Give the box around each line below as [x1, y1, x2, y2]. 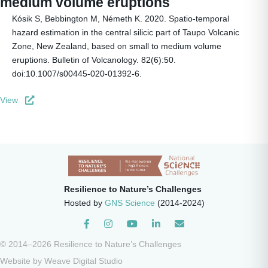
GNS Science [104, 198, 155, 208]
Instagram [104, 221, 142, 231]
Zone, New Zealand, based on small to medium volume [12, 41, 221, 51]
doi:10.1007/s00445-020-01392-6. [12, 69, 142, 78]
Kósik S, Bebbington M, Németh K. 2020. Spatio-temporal [12, 14, 229, 23]
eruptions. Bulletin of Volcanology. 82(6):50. [12, 55, 176, 65]
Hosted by [63, 198, 105, 208]
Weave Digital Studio [44, 256, 123, 266]
